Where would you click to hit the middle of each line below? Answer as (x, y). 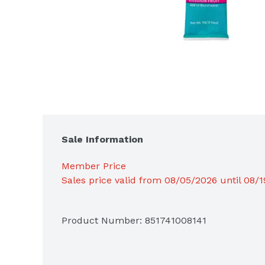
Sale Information (102, 139)
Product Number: (103, 220)
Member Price (94, 166)
